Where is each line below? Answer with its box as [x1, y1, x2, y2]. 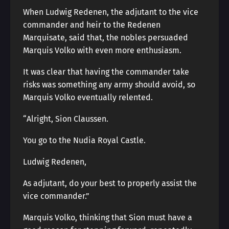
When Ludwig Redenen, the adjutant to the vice [23, 7, 198, 17]
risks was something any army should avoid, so [23, 80, 195, 89]
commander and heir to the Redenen [23, 20, 161, 30]
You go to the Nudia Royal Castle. [23, 135, 146, 145]
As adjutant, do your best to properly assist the [23, 178, 197, 188]
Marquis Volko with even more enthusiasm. [23, 45, 181, 55]
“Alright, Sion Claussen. [23, 114, 108, 124]
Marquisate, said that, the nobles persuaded [23, 33, 188, 42]
